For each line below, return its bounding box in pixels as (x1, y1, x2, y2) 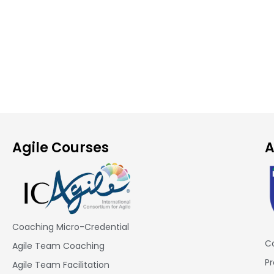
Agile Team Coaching (12, 239, 105, 252)
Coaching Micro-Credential (12, 220, 129, 233)
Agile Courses (12, 138, 109, 157)
